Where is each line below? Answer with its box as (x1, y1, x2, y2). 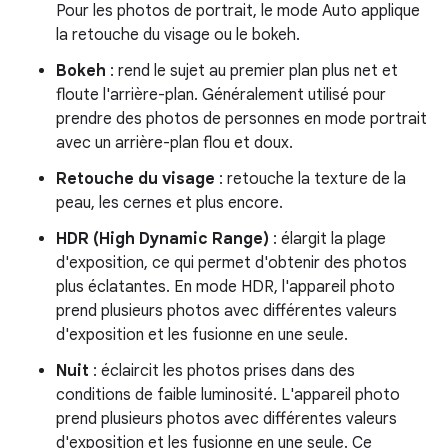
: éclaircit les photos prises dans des (89, 361, 355, 381)
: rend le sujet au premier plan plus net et (106, 61, 398, 81)
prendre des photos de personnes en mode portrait (56, 109, 427, 129)
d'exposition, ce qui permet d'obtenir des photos (56, 253, 407, 273)
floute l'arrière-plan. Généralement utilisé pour (56, 85, 386, 105)
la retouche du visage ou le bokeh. (56, 25, 300, 45)
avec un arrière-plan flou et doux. (56, 133, 293, 153)
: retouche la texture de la (215, 169, 406, 189)
